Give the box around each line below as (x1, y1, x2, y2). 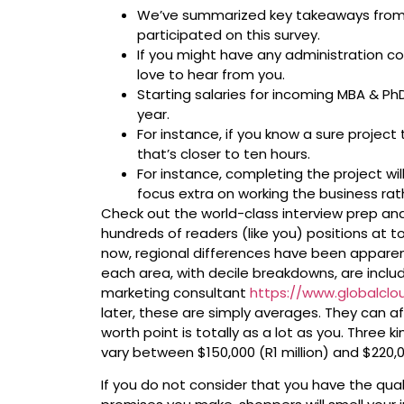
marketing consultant (101, 282, 251, 302)
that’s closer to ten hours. (137, 143, 311, 163)
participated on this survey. (137, 24, 321, 44)
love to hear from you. (137, 64, 286, 84)
